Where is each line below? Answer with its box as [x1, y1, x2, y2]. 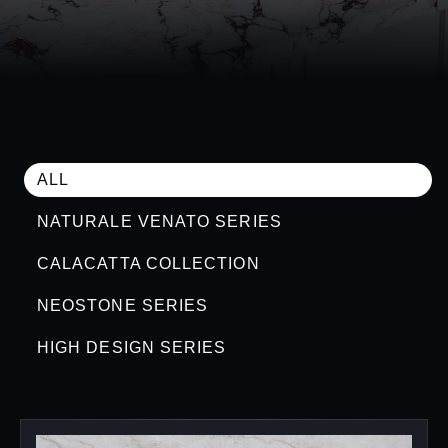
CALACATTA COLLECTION [37, 255, 260, 273]
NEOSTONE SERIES [37, 297, 209, 315]
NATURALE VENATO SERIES [37, 213, 282, 231]
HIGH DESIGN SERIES [37, 339, 227, 357]
